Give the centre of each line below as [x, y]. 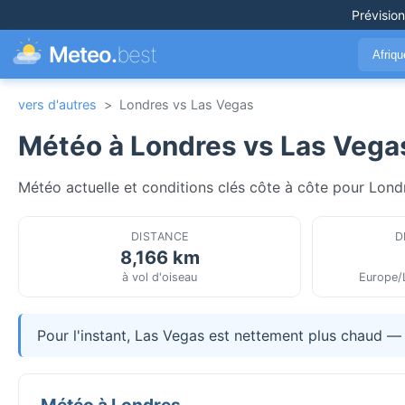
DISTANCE [160, 236]
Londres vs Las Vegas [187, 104]
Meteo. [83, 54]
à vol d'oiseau [160, 277]
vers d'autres [57, 104]
